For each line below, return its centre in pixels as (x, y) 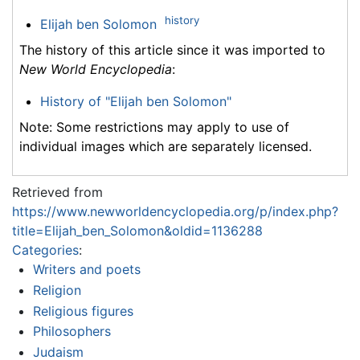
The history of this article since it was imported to (172, 50)
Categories (45, 250)
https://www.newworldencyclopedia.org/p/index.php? (175, 212)
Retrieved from (57, 192)
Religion (57, 290)
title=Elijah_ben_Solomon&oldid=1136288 (137, 231)
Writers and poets (86, 270)
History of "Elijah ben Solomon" (135, 102)
